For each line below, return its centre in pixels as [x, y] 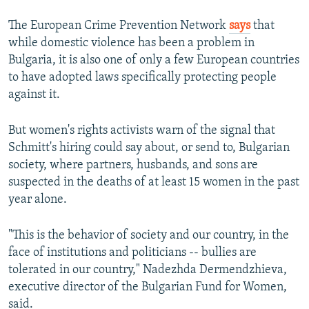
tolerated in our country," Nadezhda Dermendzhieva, [148, 270]
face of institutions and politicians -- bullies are [132, 252]
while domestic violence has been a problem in [131, 43]
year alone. [38, 199]
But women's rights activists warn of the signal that [142, 130]
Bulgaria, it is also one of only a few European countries [154, 60]
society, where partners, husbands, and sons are [133, 165]
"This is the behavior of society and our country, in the [149, 235]
